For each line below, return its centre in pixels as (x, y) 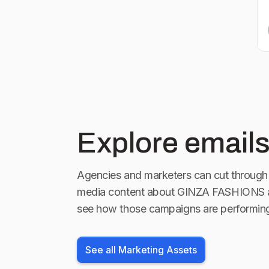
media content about (126, 192)
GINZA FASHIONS (221, 192)
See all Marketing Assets (141, 249)
